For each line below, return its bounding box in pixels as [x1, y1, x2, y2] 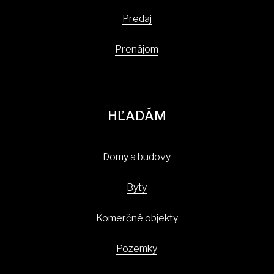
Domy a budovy [103, 151, 171, 163]
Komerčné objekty [95, 212, 178, 224]
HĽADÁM [108, 108, 166, 124]
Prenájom [115, 43, 159, 55]
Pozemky [116, 243, 158, 254]
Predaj [122, 13, 152, 24]
